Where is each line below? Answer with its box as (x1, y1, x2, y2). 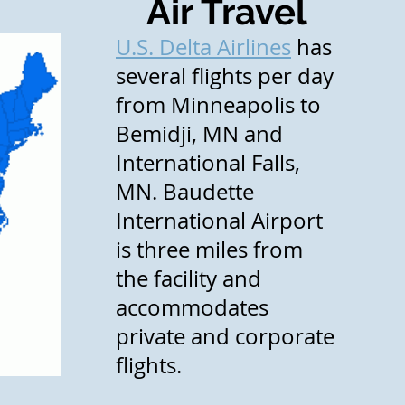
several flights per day (116, 61, 334, 90)
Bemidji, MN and (116, 119, 283, 148)
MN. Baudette (116, 177, 254, 206)
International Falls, (116, 148, 300, 177)
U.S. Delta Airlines (116, 33, 291, 61)
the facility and (116, 264, 261, 293)
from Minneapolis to (116, 90, 321, 119)
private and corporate (116, 322, 334, 351)
